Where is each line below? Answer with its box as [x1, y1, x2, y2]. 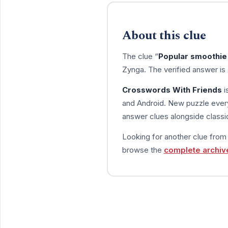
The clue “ [122, 51, 158, 61]
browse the [122, 145, 164, 155]
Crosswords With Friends [122, 84, 222, 95]
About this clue [122, 26, 206, 45]
